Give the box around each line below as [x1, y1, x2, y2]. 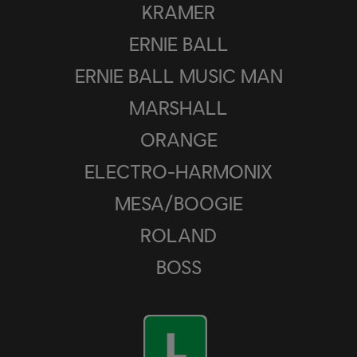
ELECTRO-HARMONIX [84, 159, 273, 182]
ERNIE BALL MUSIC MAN [74, 63, 283, 87]
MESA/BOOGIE [114, 190, 243, 214]
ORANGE [139, 127, 218, 151]
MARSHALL [129, 95, 228, 119]
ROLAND [140, 222, 217, 246]
